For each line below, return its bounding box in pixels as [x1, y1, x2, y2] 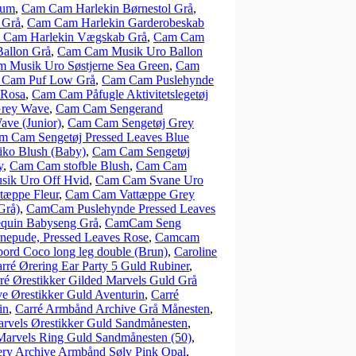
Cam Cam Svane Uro [95, 173, 203, 187]
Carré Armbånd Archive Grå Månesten [15, 302, 210, 315]
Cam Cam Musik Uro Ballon [57, 44, 203, 58]
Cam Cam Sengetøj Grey [68, 116, 194, 130]
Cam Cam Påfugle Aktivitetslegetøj [32, 87, 208, 101]
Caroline [174, 245, 217, 258]
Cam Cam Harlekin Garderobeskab [27, 16, 204, 29]
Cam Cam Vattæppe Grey [65, 188, 195, 201]
